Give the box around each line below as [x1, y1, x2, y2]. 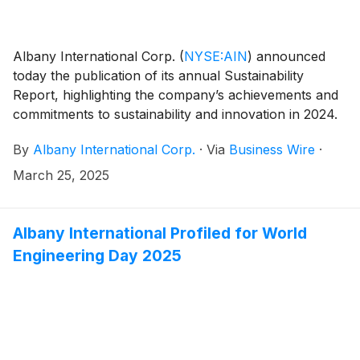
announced [252, 47, 325, 64]
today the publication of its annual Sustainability [13, 67, 304, 84]
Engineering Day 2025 [13, 245, 182, 265]
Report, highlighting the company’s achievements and [13, 86, 338, 103]
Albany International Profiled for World [13, 223, 307, 243]
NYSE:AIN [184, 47, 247, 64]
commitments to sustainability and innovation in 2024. [13, 105, 337, 122]
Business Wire [229, 141, 315, 157]
